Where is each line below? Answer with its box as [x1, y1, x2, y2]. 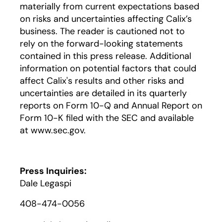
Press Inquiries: [20, 165, 87, 177]
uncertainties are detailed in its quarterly [20, 87, 187, 99]
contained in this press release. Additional [20, 50, 191, 62]
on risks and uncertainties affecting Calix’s [20, 13, 192, 25]
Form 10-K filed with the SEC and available [20, 112, 194, 124]
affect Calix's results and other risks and [20, 75, 184, 87]
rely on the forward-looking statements [20, 38, 183, 50]
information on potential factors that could [20, 62, 196, 74]
